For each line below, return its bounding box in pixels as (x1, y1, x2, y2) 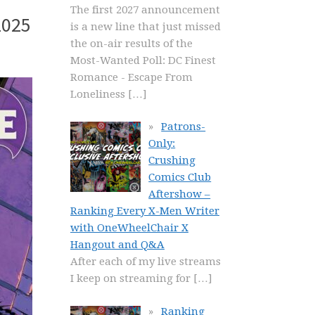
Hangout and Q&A (70, 238, 165, 251)
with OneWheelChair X (70, 221, 188, 234)
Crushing (148, 154, 196, 167)
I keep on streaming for (70, 272, 193, 285)
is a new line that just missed (70, 20, 221, 33)
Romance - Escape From (70, 70, 193, 84)
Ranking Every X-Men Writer (70, 205, 219, 217)
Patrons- (161, 120, 206, 133)
